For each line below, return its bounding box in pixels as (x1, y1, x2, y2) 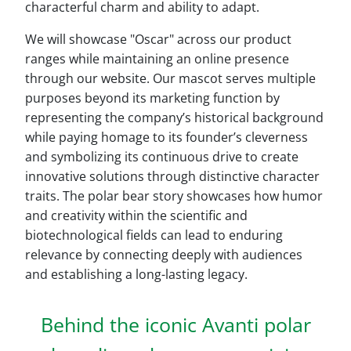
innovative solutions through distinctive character (25, 168, 320, 185)
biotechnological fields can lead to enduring (25, 226, 283, 244)
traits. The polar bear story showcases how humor (25, 187, 323, 204)
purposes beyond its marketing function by (25, 89, 280, 107)
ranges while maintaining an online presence (25, 50, 289, 67)
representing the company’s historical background (25, 109, 324, 126)
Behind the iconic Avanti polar (40, 311, 311, 338)
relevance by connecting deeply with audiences (25, 246, 302, 263)
